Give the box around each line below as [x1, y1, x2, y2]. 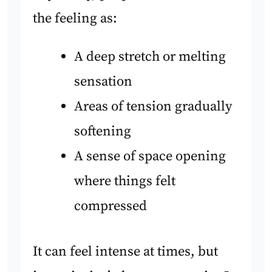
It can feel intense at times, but [33, 242, 219, 260]
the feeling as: [33, 9, 118, 27]
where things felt [73, 172, 175, 191]
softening [73, 123, 131, 141]
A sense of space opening [73, 148, 226, 166]
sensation [73, 73, 132, 91]
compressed [73, 197, 147, 216]
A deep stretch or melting [73, 48, 226, 66]
